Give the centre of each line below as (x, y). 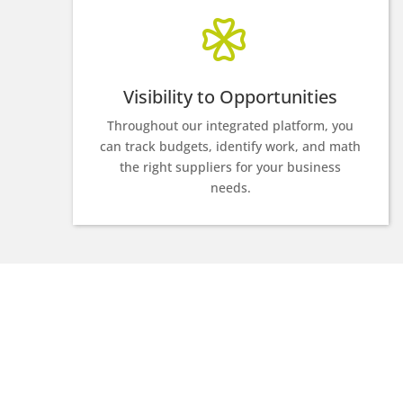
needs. (230, 187)
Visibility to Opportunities (231, 96)
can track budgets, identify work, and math (231, 146)
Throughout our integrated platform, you (231, 125)
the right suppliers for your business (231, 166)
